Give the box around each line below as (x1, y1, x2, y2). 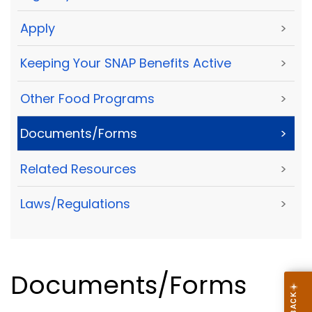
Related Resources (20, 159, 136, 178)
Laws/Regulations (20, 194, 130, 212)
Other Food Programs (20, 89, 155, 107)
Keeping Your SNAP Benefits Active (20, 54, 231, 72)
